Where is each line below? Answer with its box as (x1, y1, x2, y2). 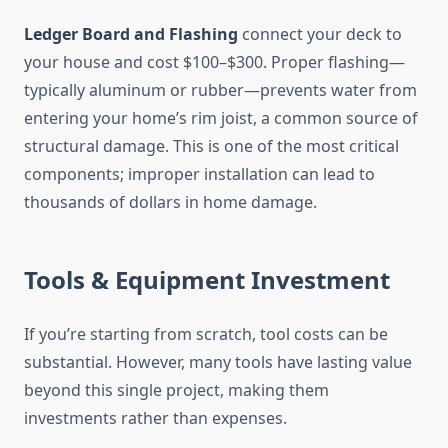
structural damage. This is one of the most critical (24, 135, 399, 158)
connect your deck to (238, 23, 402, 46)
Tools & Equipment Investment (24, 263, 390, 297)
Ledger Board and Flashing (24, 23, 238, 46)
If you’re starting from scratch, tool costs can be (24, 323, 388, 346)
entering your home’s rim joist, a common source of (24, 107, 418, 130)
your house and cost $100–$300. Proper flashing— (24, 51, 405, 74)
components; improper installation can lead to (24, 163, 375, 186)
